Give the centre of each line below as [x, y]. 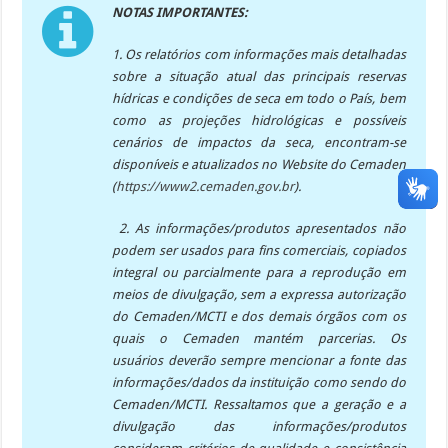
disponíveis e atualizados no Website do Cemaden [259, 165]
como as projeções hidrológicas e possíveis [259, 121]
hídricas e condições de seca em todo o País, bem [259, 99]
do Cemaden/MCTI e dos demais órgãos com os [259, 317]
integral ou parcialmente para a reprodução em [259, 273]
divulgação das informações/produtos [259, 427]
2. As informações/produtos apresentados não [259, 229]
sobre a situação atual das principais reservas [259, 77]
